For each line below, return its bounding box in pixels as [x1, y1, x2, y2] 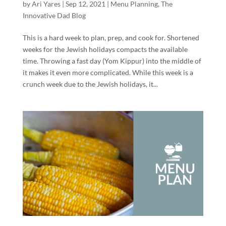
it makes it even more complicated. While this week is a [22, 68, 193, 77]
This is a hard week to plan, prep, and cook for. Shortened [22, 33, 199, 42]
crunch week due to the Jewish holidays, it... [22, 79, 158, 88]
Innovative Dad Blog [22, 11, 86, 20]
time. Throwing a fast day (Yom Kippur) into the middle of [22, 56, 201, 65]
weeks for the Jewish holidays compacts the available [22, 44, 188, 53]
